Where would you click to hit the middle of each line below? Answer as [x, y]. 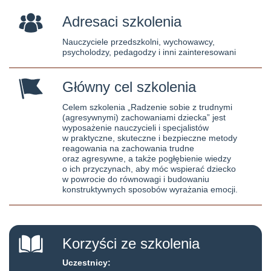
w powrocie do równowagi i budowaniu [136, 179]
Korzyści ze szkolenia [131, 243]
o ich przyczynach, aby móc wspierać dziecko [149, 168]
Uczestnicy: [88, 262]
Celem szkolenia [95, 107]
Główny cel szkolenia [129, 87]
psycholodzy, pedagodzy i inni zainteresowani [149, 52]
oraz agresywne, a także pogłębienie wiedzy [147, 158]
